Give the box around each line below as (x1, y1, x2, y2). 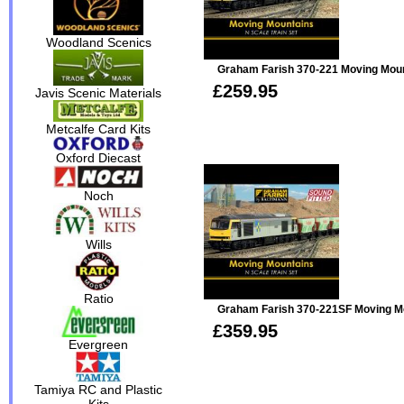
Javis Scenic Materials (35, 86, 162, 101)
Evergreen (69, 336, 129, 352)
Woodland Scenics (45, 34, 151, 50)
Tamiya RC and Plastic (34, 381, 163, 397)
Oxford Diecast (56, 151, 142, 166)
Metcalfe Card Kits (46, 122, 151, 137)
